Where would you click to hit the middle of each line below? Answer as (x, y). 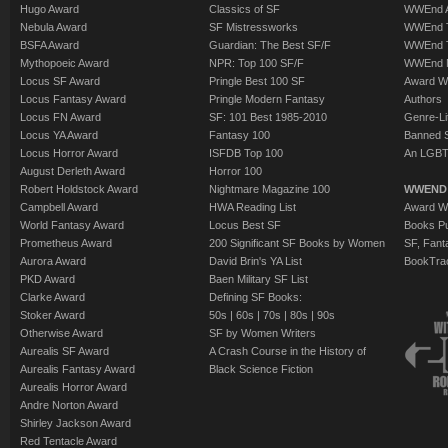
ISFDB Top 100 (246, 153)
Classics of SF (244, 9)
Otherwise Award (61, 333)
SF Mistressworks (253, 27)
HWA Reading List (252, 207)
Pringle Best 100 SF (257, 81)
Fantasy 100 (239, 135)
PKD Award (47, 279)
